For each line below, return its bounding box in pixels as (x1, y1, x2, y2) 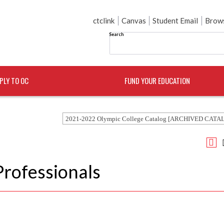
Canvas (121, 16, 146, 25)
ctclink (93, 16, 115, 25)
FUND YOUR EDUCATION (124, 75, 190, 86)
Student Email (152, 16, 198, 25)
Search (109, 31, 123, 37)
